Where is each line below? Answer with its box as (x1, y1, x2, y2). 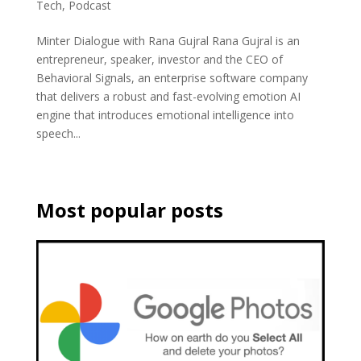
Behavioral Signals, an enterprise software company (35, 70, 308, 86)
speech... (35, 126, 81, 142)
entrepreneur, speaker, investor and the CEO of (35, 52, 283, 68)
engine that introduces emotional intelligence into (35, 107, 294, 123)
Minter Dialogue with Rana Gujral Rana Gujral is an (35, 33, 300, 49)
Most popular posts (35, 197, 223, 224)
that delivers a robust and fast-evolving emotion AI (35, 89, 301, 105)
